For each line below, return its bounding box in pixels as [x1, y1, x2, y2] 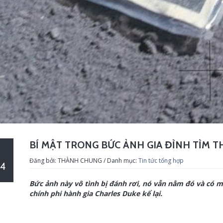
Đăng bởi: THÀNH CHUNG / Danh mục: [29, 156, 138, 165]
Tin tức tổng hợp [138, 156, 184, 165]
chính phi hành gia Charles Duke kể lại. [29, 188, 162, 198]
